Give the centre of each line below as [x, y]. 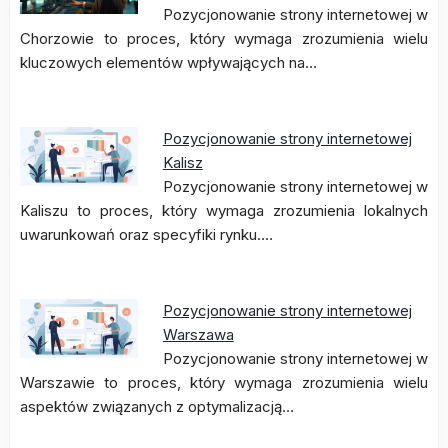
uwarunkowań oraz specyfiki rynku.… [146, 234]
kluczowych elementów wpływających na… [168, 62]
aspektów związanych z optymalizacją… [157, 406]
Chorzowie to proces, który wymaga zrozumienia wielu [224, 38]
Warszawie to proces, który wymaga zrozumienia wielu [224, 382]
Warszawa [198, 334]
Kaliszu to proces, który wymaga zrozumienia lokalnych [224, 210]
